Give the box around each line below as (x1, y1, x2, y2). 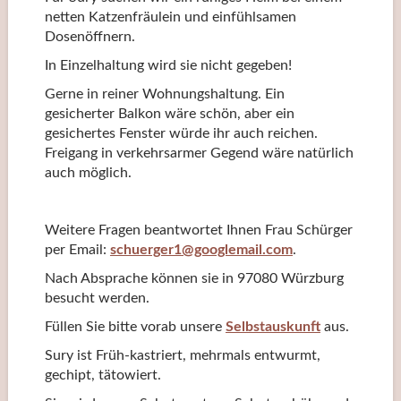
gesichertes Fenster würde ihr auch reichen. (44, 125, 318, 141)
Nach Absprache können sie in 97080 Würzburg (44, 270, 344, 286)
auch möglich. (44, 165, 132, 180)
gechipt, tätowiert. (44, 367, 161, 382)
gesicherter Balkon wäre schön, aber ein (44, 106, 294, 121)
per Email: (44, 242, 110, 257)
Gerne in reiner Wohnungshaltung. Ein (44, 86, 285, 101)
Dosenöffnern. (44, 29, 135, 44)
